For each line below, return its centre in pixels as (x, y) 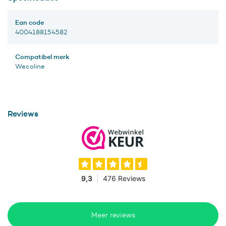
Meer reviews (113, 215)
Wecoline (30, 67)
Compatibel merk (42, 57)
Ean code (30, 22)
